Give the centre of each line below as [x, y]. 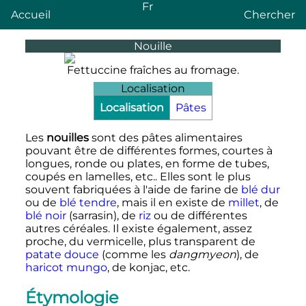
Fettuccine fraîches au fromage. [153, 70]
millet [244, 202]
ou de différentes [199, 215]
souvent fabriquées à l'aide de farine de [133, 189]
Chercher [269, 15]
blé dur [260, 189]
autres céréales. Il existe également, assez [138, 228]
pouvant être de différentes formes [121, 150]
